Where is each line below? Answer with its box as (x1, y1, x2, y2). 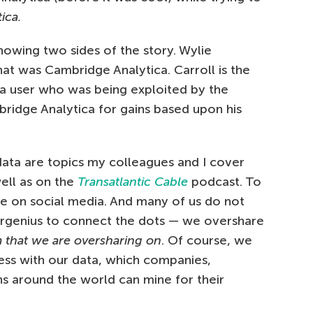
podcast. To (191, 174, 261, 190)
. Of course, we (161, 233, 252, 249)
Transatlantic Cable (78, 174, 188, 190)
